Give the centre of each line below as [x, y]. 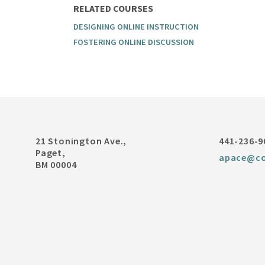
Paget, [51, 153]
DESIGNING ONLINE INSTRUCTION [136, 27]
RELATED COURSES [114, 8]
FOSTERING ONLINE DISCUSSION [134, 42]
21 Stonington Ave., [81, 141]
